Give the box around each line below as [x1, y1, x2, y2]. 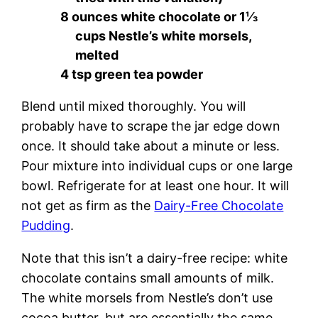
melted [75, 48, 119, 63]
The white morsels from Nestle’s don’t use [21, 290, 273, 306]
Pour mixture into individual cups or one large [21, 158, 293, 174]
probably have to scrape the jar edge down [21, 119, 281, 134]
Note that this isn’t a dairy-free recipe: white [21, 251, 288, 266]
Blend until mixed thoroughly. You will [21, 99, 246, 114]
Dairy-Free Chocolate [154, 198, 284, 214]
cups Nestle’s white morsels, [75, 28, 252, 44]
